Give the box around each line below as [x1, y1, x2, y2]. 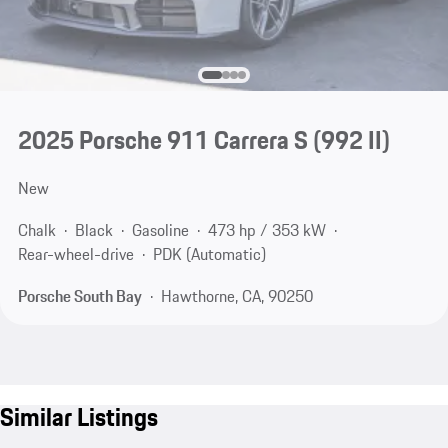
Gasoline [131, 218, 189, 243]
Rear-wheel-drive [17, 242, 134, 267]
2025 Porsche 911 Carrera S [17, 121, 308, 160]
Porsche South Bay [17, 283, 142, 308]
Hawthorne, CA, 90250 [160, 283, 313, 308]
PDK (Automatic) [152, 242, 266, 267]
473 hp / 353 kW [207, 218, 326, 243]
